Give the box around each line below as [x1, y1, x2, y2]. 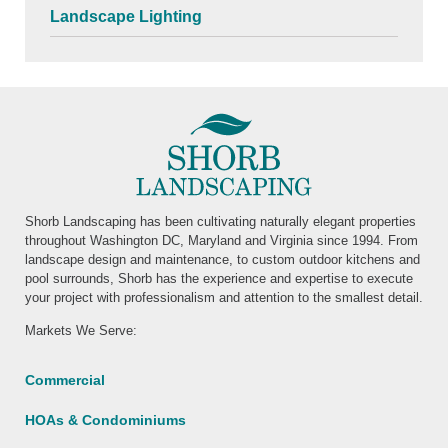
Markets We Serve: [25, 323, 137, 339]
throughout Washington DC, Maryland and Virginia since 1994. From [25, 232, 418, 248]
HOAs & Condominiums [25, 411, 186, 428]
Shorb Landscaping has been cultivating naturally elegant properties [25, 213, 416, 229]
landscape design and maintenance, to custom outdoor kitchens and [25, 251, 420, 267]
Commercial [25, 371, 105, 388]
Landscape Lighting [50, 8, 202, 26]
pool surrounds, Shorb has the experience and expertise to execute [25, 270, 413, 286]
